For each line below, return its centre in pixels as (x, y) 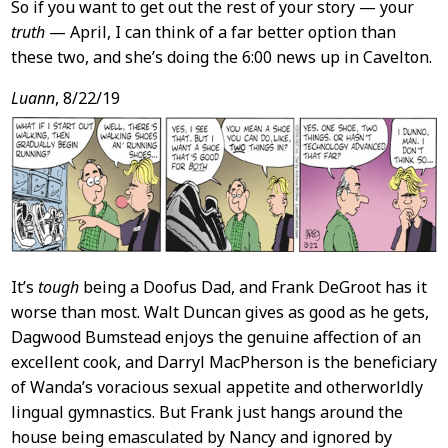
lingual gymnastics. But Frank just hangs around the (206, 411)
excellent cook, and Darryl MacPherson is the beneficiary (223, 361)
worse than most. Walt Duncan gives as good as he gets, (219, 311)
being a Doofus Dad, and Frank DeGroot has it (252, 286)
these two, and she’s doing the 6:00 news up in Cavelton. (221, 57)
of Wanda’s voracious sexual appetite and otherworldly (216, 386)
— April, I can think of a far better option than (220, 32)
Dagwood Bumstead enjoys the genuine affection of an (215, 336)
